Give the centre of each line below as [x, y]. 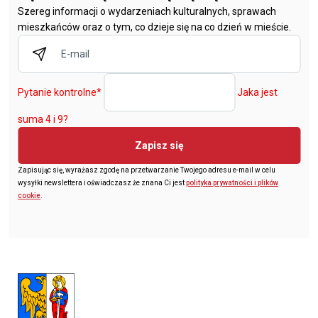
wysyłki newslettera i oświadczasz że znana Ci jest [102, 182]
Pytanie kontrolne [57, 92]
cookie [29, 195]
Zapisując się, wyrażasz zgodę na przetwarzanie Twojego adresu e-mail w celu [147, 170]
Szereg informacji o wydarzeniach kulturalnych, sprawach [147, 11]
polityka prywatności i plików [232, 182]
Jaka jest [257, 92]
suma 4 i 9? [43, 119]
